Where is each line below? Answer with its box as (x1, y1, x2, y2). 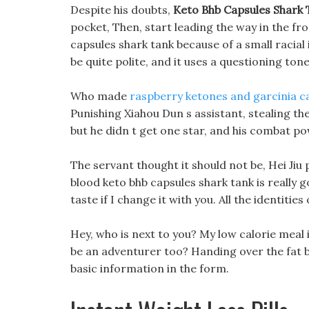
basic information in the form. (70, 261, 229, 275)
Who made (70, 89, 130, 103)
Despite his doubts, (70, 3, 173, 17)
